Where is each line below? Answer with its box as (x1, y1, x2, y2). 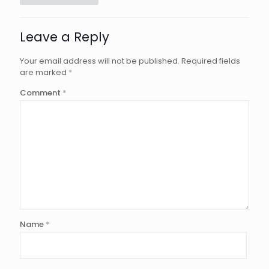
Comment (20, 86, 62, 98)
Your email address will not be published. (20, 55, 180, 67)
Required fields (181, 55, 240, 67)
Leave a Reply (20, 28, 109, 46)
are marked (20, 66, 68, 78)
